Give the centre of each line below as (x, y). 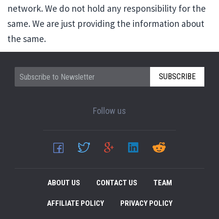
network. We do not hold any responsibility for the (107, 8)
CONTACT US (117, 183)
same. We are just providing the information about (106, 23)
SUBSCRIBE (177, 77)
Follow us (109, 111)
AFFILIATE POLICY (75, 203)
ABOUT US (64, 183)
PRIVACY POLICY (146, 203)
